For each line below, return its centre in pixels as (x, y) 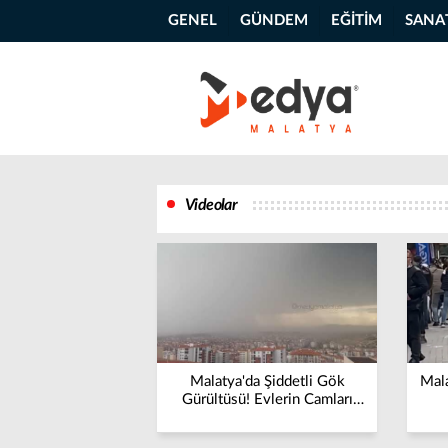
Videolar (211, 205)
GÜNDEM (274, 20)
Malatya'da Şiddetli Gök (267, 381)
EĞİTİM (356, 20)
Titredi (267, 417)
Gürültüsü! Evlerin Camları (267, 399)
